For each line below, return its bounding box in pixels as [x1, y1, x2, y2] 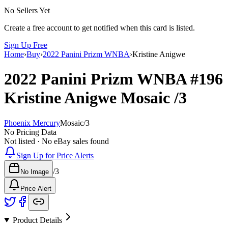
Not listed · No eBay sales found [4, 136, 109, 146]
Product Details [12, 215, 62, 224]
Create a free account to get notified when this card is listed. [4, 23, 195, 32]
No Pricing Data [4, 127, 56, 136]
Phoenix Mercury [4, 118, 60, 127]
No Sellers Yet [4, 6, 50, 15]
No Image [20, 167, 49, 176]
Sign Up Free [4, 40, 47, 49]
